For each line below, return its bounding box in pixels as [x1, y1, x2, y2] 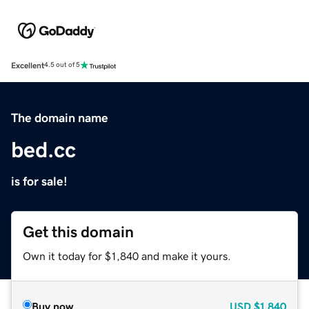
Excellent [11, 61, 44, 70]
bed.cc [11, 138, 76, 161]
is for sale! [11, 175, 68, 188]
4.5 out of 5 [44, 61, 80, 69]
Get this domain [23, 223, 134, 240]
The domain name [11, 111, 108, 124]
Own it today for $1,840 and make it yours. [23, 250, 231, 261]
